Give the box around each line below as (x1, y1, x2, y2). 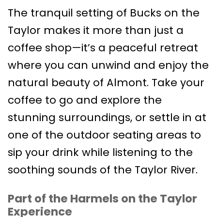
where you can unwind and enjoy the (8, 57, 209, 73)
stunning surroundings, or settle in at (8, 109, 206, 125)
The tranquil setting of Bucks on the (8, 5, 200, 20)
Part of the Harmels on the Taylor (8, 191, 197, 207)
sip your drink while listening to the (8, 144, 193, 160)
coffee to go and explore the (8, 92, 162, 108)
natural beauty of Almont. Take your (8, 75, 204, 90)
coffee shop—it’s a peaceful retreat (8, 40, 198, 55)
